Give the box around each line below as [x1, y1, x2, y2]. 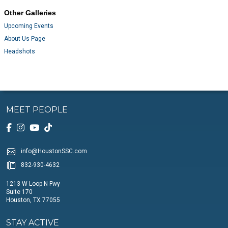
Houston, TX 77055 [6, 196, 60, 204]
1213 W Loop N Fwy [6, 180, 60, 187]
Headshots [4, 48, 36, 55]
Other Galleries [4, 9, 56, 17]
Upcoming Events [4, 22, 54, 30]
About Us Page [4, 35, 46, 43]
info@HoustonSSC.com [21, 147, 87, 155]
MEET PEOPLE [6, 104, 68, 115]
